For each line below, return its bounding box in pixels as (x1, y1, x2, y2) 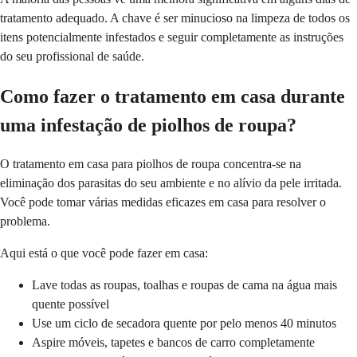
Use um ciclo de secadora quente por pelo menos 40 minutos (32, 316, 336, 331)
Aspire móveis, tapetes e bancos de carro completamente (32, 335, 315, 350)
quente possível (32, 297, 109, 312)
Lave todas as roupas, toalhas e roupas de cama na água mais (32, 278, 337, 292)
